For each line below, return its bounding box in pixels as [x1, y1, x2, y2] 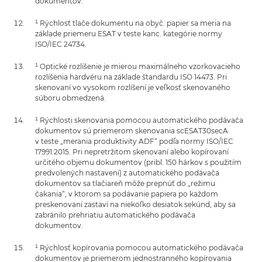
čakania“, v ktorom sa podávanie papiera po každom [35, 189, 218, 198]
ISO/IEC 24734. [35, 39, 87, 49]
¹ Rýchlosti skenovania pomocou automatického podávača [35, 115, 243, 125]
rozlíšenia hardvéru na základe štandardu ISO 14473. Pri [35, 72, 227, 81]
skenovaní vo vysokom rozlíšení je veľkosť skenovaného [35, 82, 230, 92]
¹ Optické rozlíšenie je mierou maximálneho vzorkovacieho [35, 61, 240, 71]
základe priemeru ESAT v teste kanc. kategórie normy [35, 29, 222, 38]
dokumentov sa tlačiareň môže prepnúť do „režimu [35, 178, 215, 188]
